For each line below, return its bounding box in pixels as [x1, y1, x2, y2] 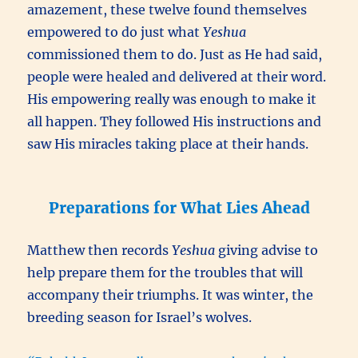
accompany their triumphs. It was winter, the [27, 287, 314, 304]
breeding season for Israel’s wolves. [27, 309, 253, 326]
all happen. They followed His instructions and [27, 113, 322, 130]
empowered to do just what [27, 24, 204, 41]
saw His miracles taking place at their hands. [27, 136, 309, 153]
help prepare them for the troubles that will [27, 265, 304, 281]
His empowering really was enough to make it [27, 91, 317, 108]
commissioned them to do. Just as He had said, [27, 46, 323, 63]
